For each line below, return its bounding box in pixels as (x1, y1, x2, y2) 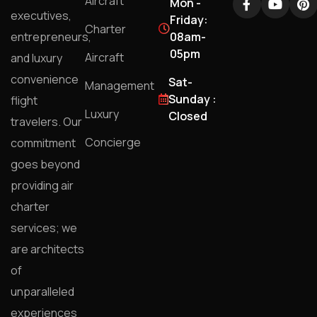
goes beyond (11, 156, 80, 172)
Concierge (84, 134, 141, 150)
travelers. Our (11, 113, 82, 129)
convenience (11, 71, 79, 87)
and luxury (11, 50, 62, 66)
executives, (11, 7, 71, 23)
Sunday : (168, 91, 217, 107)
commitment (11, 134, 76, 151)
